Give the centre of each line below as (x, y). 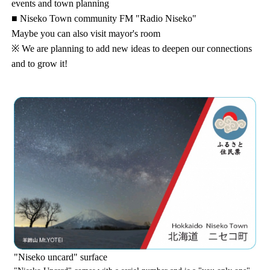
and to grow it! (40, 63)
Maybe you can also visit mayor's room (86, 33)
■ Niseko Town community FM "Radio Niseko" (104, 18)
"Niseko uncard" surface (61, 257)
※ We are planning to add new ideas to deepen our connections (132, 48)
